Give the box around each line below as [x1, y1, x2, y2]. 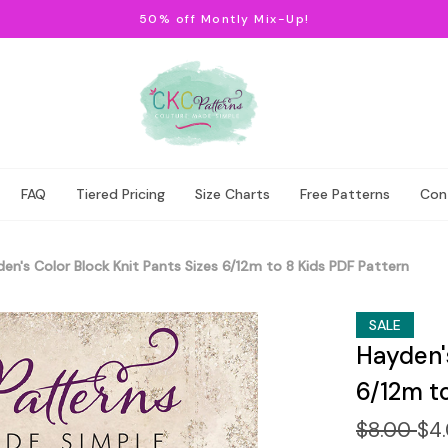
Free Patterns [300, 185, 390, 203]
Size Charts [195, 185, 270, 203]
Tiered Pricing [76, 185, 165, 203]
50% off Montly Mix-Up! [138, 11, 310, 27]
